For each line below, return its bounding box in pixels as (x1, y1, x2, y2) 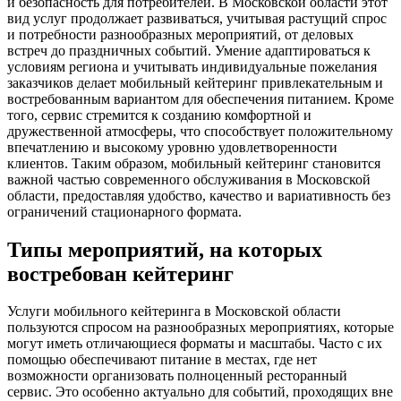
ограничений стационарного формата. (7, 203, 242, 219)
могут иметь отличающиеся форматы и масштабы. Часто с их (7, 336, 382, 352)
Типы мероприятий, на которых (7, 237, 322, 261)
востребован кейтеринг (7, 261, 234, 286)
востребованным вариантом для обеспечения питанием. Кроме (7, 90, 394, 107)
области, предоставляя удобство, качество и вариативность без (7, 187, 390, 203)
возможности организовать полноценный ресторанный (7, 368, 347, 384)
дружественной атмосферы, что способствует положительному (7, 123, 393, 139)
